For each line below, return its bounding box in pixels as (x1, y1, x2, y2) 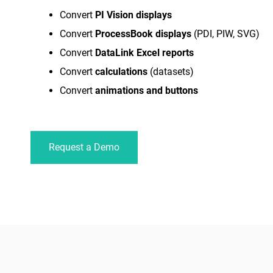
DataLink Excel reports (95, 47, 194, 59)
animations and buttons (95, 85, 198, 97)
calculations (95, 66, 147, 78)
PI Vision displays (95, 9, 172, 21)
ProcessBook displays (95, 28, 191, 40)
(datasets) (147, 66, 194, 78)
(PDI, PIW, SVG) (191, 28, 260, 40)
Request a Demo (49, 141, 119, 154)
